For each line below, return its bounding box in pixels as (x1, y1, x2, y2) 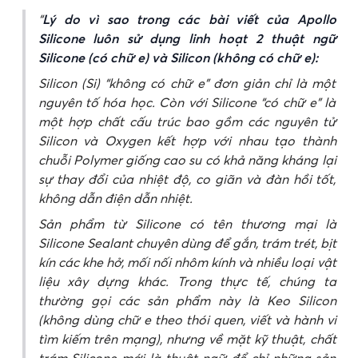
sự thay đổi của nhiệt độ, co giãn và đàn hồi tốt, (38, 171, 336, 188)
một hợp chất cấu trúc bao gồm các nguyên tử (38, 113, 336, 130)
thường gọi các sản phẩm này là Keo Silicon (38, 292, 336, 309)
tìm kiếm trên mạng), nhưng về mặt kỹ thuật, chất (38, 331, 336, 348)
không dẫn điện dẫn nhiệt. (38, 190, 193, 207)
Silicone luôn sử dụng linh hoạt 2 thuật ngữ (38, 30, 336, 47)
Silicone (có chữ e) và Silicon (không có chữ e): (38, 50, 318, 66)
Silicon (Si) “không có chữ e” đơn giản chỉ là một (38, 75, 336, 92)
